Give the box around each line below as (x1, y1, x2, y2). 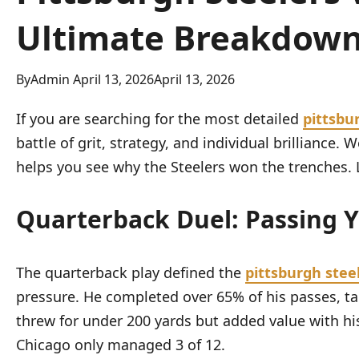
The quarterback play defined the (16, 263, 245, 282)
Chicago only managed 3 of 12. (16, 335, 225, 354)
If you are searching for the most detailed (16, 109, 303, 128)
